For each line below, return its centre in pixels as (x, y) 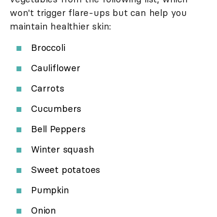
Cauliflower (56, 68)
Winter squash (63, 149)
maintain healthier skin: (61, 26)
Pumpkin (50, 190)
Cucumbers (56, 108)
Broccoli (48, 47)
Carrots (48, 88)
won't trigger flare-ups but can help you (98, 12)
